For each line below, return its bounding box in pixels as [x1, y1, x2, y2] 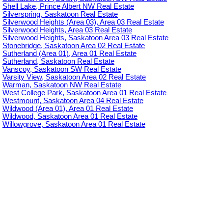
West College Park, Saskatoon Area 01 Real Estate [2, 89, 166, 97]
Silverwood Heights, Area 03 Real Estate [2, 26, 132, 34]
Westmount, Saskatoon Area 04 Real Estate [2, 97, 143, 105]
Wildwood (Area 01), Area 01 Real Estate [2, 105, 133, 113]
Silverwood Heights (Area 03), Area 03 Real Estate [2, 18, 164, 27]
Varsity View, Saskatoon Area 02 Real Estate [2, 73, 146, 82]
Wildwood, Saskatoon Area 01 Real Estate [2, 112, 137, 121]
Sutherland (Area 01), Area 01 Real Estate [2, 50, 137, 58]
